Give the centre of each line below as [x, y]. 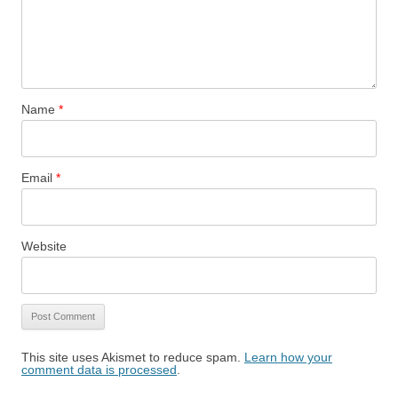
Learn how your [288, 358]
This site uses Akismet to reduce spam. [133, 358]
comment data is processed [99, 370]
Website [44, 247]
